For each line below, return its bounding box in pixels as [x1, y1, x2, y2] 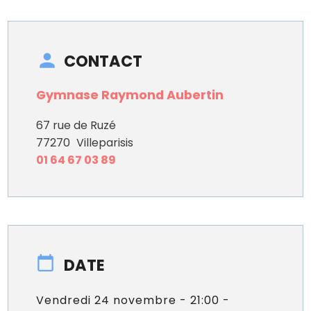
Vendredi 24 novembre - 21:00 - [36, 292, 230, 309]
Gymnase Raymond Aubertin [36, 87, 224, 104]
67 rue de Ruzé [36, 117, 117, 134]
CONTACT [64, 50, 143, 73]
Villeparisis [76, 135, 134, 151]
